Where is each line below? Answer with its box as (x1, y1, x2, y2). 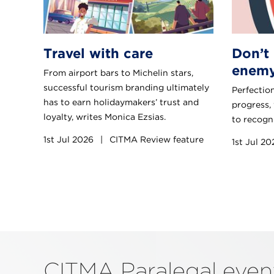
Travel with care (43, 45, 153, 61)
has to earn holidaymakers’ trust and (43, 97, 199, 107)
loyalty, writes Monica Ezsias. (43, 111, 166, 122)
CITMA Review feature (107, 134, 204, 144)
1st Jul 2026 (43, 134, 96, 144)
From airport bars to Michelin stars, (43, 67, 193, 78)
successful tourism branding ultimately (43, 82, 209, 92)
